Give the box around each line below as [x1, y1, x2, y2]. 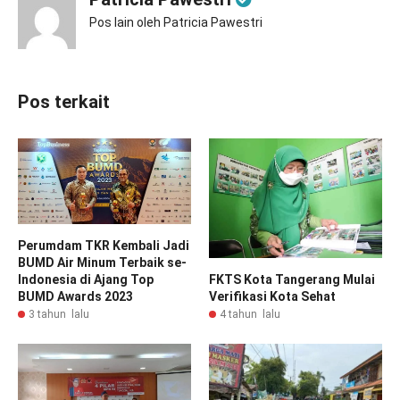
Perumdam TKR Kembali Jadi [18, 238, 189, 254]
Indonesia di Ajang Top [18, 272, 154, 287]
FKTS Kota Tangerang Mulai [209, 271, 375, 287]
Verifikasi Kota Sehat [209, 288, 336, 304]
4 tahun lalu [220, 307, 280, 321]
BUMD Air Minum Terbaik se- [18, 255, 187, 271]
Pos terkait [18, 91, 110, 112]
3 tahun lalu [29, 308, 89, 321]
